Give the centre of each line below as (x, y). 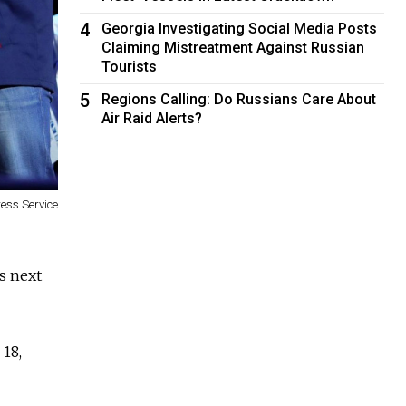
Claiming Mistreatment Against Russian (233, 47)
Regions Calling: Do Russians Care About (239, 99)
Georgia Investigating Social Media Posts (240, 28)
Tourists (130, 66)
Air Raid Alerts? (152, 118)
